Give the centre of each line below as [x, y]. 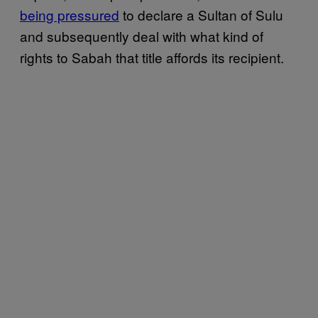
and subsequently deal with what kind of [142, 36]
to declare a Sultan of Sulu [201, 15]
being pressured [70, 15]
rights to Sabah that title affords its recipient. [152, 57]
